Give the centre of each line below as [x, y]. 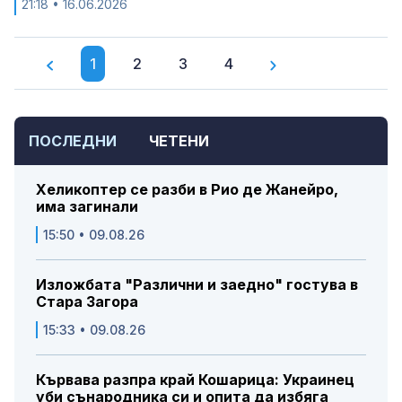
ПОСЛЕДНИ [73, 141]
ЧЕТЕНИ [179, 141]
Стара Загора [87, 302]
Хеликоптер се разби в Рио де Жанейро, [187, 190]
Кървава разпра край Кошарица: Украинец [195, 380]
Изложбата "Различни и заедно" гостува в [197, 285]
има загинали [87, 207]
